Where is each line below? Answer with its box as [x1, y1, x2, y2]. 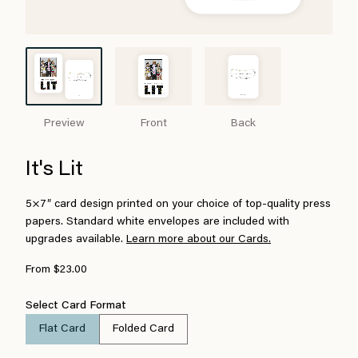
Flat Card [39, 324, 86, 335]
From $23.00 [26, 265, 87, 276]
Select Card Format [26, 300, 126, 312]
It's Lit [26, 161, 83, 180]
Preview [43, 118, 85, 129]
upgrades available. [26, 234, 126, 245]
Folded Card [113, 324, 174, 335]
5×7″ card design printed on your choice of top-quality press [26, 199, 331, 210]
